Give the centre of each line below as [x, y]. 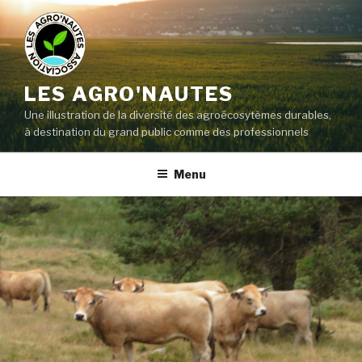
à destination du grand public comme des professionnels [166, 131]
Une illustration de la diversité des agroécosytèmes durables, [178, 114]
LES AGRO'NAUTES [129, 94]
